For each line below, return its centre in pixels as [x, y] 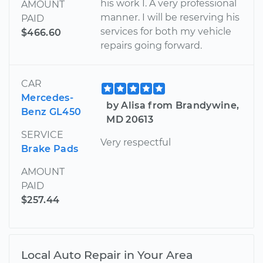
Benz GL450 [51, 112]
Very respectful [136, 142]
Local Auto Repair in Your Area [107, 254]
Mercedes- [47, 97]
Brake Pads [50, 149]
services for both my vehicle [166, 31]
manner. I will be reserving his [170, 17]
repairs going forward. [151, 45]
